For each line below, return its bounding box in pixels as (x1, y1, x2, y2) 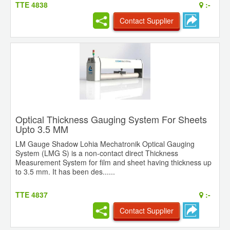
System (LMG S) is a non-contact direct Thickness (15, 148, 178, 159)
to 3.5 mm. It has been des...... (15, 166, 115, 177)
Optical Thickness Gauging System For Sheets (15, 112, 207, 126)
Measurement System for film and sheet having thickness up (15, 157, 212, 168)
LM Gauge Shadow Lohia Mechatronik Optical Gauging (15, 139, 195, 149)
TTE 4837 (15, 189, 48, 200)
